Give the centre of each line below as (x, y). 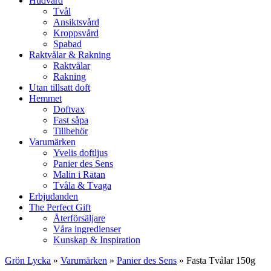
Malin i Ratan (79, 175)
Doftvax (69, 109)
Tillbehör (70, 131)
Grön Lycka (28, 260)
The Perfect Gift (60, 207)
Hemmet (45, 98)
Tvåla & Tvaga (82, 185)
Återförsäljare (79, 218)
